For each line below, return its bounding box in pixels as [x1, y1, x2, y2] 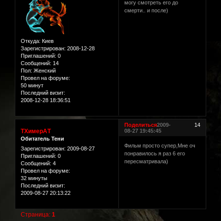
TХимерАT [21, 128, 51, 135]
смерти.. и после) [124, 7, 169, 14]
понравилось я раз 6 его [124, 150, 185, 156]
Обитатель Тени [21, 136, 64, 142]
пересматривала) [124, 158, 169, 164]
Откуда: [21, 38, 40, 44]
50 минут [21, 82, 43, 89]
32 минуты [21, 175, 47, 181]
